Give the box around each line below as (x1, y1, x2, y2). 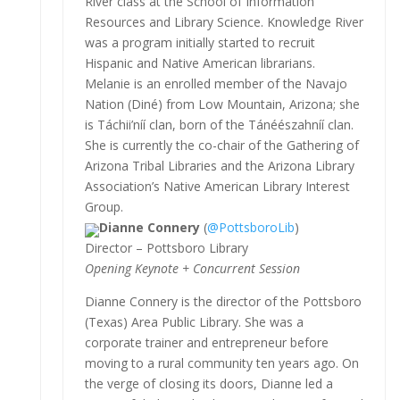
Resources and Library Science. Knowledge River (84, 12, 363, 30)
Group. (84, 197, 123, 215)
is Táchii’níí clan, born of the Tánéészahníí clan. (84, 115, 354, 133)
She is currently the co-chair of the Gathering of (84, 136, 359, 154)
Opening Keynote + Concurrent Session (84, 259, 304, 277)
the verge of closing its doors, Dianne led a (84, 374, 333, 392)
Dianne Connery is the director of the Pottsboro (84, 292, 362, 310)
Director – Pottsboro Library (84, 238, 248, 256)
